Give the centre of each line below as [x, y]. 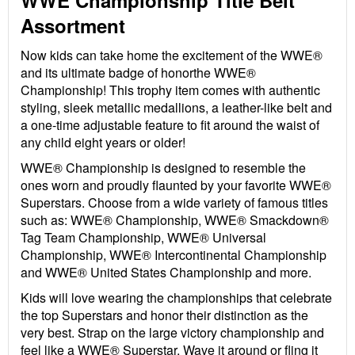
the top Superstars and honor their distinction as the [164, 315]
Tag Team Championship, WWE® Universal [143, 237]
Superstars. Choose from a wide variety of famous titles [174, 202]
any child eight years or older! [103, 142]
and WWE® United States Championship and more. [166, 272]
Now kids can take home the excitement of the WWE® [172, 55]
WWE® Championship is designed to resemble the [163, 168]
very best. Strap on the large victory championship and [172, 332]
